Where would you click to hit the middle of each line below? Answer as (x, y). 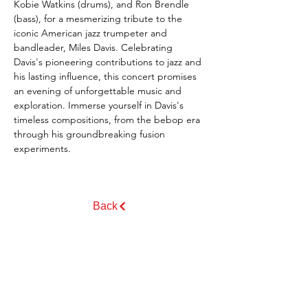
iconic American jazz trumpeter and (92, 33)
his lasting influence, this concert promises (107, 76)
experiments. (42, 148)
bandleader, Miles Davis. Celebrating (95, 47)
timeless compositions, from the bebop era (108, 120)
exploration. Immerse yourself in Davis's (100, 105)
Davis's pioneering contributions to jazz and (109, 62)
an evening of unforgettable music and (99, 91)
